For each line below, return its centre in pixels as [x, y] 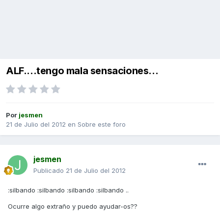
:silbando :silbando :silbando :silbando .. [68, 190]
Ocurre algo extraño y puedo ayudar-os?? [73, 206]
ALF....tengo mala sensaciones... [82, 71]
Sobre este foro [102, 124]
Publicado [50, 171]
